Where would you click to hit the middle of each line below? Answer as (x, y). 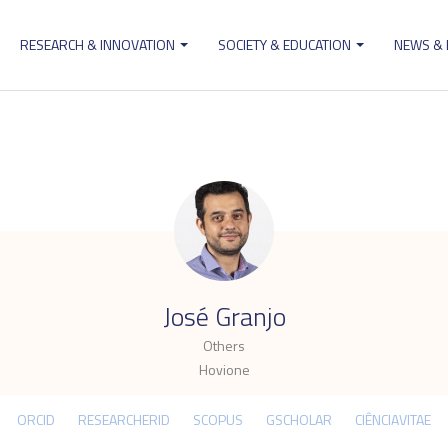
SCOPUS (218, 419)
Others (224, 345)
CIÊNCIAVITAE (393, 419)
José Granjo (224, 316)
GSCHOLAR (299, 419)
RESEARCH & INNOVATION (99, 44)
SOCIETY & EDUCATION (286, 44)
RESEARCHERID (124, 419)
